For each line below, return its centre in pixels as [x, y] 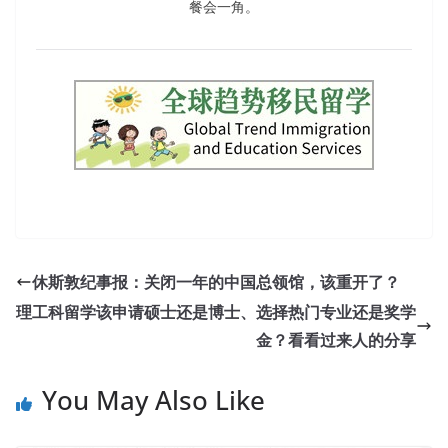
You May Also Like [153, 399]
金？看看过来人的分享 [336, 339]
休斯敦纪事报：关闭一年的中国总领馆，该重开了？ [216, 281]
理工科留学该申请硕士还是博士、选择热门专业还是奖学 [216, 311]
